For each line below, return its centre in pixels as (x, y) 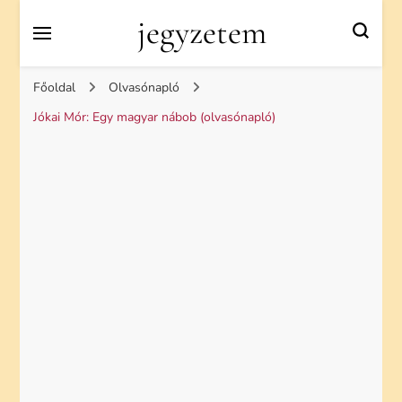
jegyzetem (202, 33)
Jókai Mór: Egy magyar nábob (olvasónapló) (155, 117)
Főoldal (55, 87)
